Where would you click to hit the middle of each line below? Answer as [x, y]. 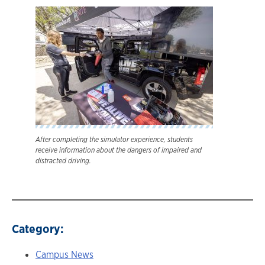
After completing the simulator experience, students [114, 139]
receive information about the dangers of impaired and [119, 150]
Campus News [64, 254]
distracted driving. [63, 161]
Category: [38, 228]
